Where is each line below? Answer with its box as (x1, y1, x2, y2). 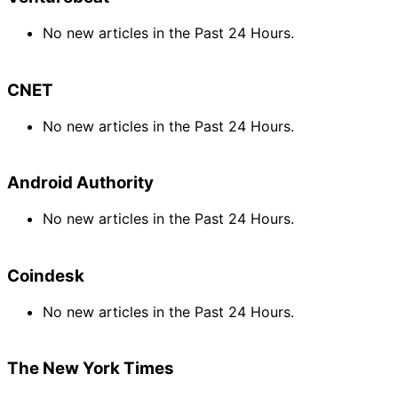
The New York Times (7, 358, 174, 379)
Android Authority (7, 172, 154, 194)
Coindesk (7, 265, 84, 286)
